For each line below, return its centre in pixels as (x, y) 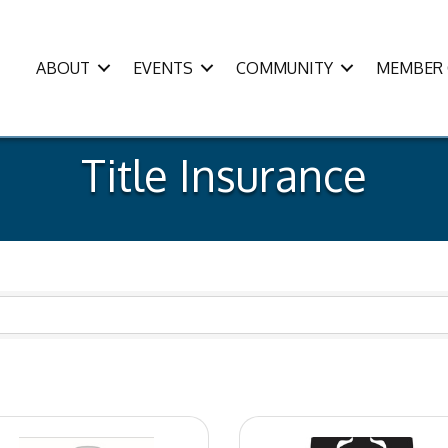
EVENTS (163, 67)
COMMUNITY (285, 67)
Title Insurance (224, 175)
